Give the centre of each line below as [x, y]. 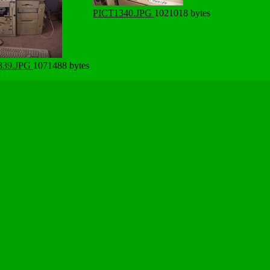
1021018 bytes [182, 13]
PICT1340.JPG [124, 13]
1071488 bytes [61, 65]
